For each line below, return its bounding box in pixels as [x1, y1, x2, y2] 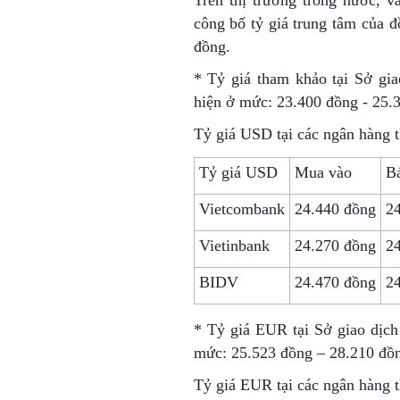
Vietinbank [198, 237, 270, 254]
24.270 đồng [294, 237, 376, 254]
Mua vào [294, 163, 352, 181]
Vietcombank [198, 200, 285, 218]
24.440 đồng [294, 200, 376, 218]
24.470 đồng [294, 273, 376, 291]
